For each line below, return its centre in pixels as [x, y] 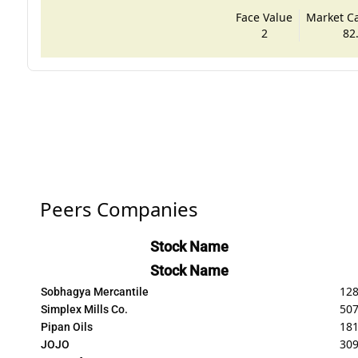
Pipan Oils [66, 326]
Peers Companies [119, 209]
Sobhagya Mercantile [94, 291]
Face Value [265, 17]
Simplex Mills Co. [84, 309]
